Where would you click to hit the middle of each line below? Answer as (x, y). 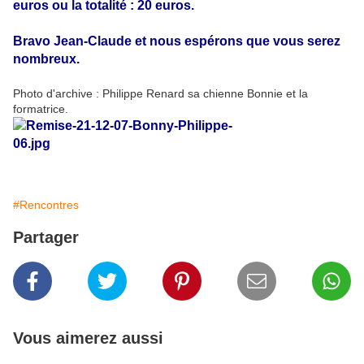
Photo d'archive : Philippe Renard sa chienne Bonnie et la (160, 94)
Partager (46, 238)
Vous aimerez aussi (88, 338)
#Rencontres (46, 205)
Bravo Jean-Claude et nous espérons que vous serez (177, 41)
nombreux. (46, 59)
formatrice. (41, 109)
